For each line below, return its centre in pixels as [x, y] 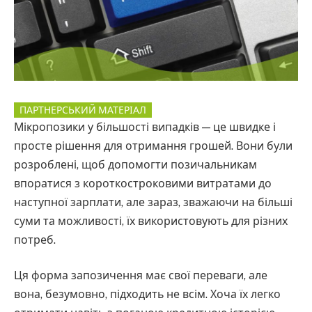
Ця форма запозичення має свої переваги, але [141, 276]
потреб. [35, 240]
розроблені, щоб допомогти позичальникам [135, 164]
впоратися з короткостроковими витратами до [143, 183]
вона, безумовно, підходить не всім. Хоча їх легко [147, 295]
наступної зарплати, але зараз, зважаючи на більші [153, 202]
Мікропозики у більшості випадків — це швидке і [145, 127]
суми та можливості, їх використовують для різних [151, 221]
